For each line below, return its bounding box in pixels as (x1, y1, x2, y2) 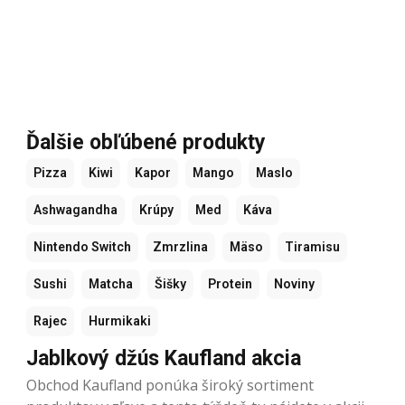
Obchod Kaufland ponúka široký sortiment (26, 374, 314, 395)
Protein (208, 276, 252, 291)
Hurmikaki (89, 313, 151, 328)
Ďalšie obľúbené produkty (26, 129, 266, 155)
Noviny (274, 276, 315, 291)
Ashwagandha (33, 202, 118, 217)
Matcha (89, 276, 133, 291)
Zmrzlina (153, 239, 208, 254)
